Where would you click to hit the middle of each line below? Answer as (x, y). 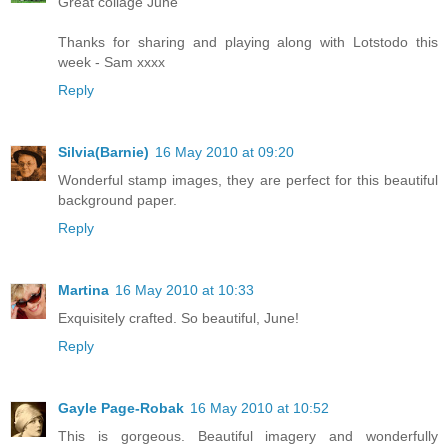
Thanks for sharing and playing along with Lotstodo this (248, 41)
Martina (83, 289)
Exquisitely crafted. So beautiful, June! (178, 317)
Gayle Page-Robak (121, 407)
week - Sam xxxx (111, 61)
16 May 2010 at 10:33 (184, 289)
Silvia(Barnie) (103, 151)
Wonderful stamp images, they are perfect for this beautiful (248, 179)
